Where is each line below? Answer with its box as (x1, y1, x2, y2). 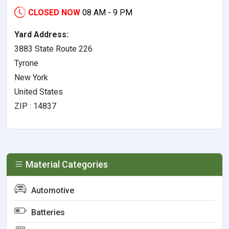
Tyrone (14, 58, 38, 68)
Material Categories (24, 159, 108, 170)
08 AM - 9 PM (82, 8, 132, 17)
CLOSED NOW (28, 8, 80, 17)
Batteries (29, 208, 65, 217)
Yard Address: (14, 30, 68, 39)
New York (14, 73, 48, 82)
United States (14, 87, 63, 97)
